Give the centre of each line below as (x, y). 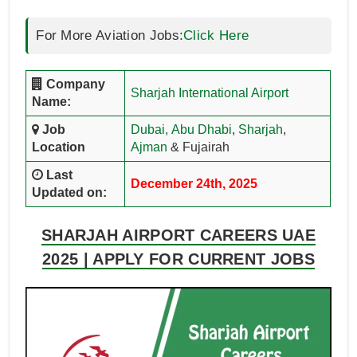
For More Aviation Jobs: (110, 36)
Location (58, 147)
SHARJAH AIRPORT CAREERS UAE (178, 235)
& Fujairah (198, 147)
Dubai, (149, 130)
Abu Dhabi (201, 130)
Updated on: (69, 193)
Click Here (216, 36)
